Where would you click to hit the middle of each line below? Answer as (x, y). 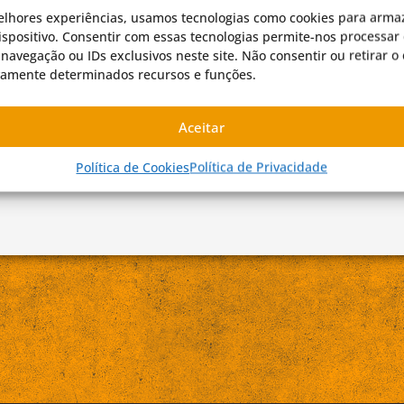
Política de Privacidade (259, 167)
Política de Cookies (133, 167)
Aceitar (202, 126)
